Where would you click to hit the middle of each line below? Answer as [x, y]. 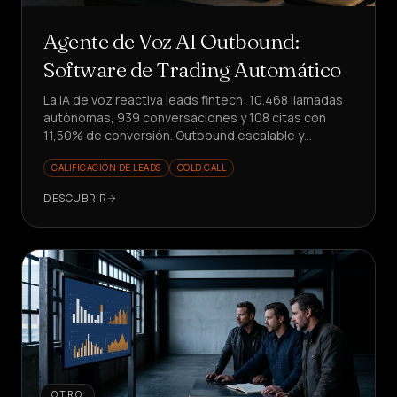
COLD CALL [201, 167]
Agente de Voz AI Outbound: [171, 41]
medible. [69, 153]
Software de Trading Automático [192, 70]
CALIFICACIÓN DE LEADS [106, 167]
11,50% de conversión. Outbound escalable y [174, 135]
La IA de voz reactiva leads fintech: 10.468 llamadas [193, 100]
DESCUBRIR [75, 198]
